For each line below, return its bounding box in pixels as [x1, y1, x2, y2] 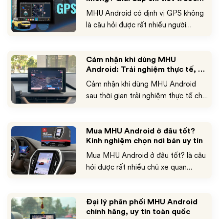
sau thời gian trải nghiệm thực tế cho [86, 90, 207, 101]
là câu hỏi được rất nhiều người [86, 19, 186, 30]
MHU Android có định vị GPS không [86, 7, 204, 18]
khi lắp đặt [86, 2, 125, 14]
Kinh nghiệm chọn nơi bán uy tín [86, 134, 203, 146]
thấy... [86, 102, 106, 113]
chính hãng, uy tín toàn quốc [86, 206, 190, 218]
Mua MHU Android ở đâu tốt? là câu [86, 150, 206, 160]
